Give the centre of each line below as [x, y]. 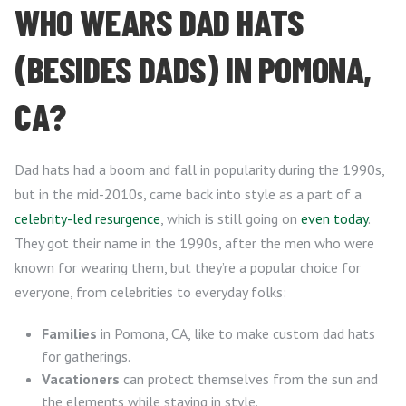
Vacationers [81, 379]
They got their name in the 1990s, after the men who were [194, 243]
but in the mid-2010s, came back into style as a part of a [188, 194]
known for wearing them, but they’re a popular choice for [188, 267]
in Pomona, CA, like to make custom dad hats [236, 333]
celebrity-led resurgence [87, 218]
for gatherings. [86, 356]
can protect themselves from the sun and [249, 379]
